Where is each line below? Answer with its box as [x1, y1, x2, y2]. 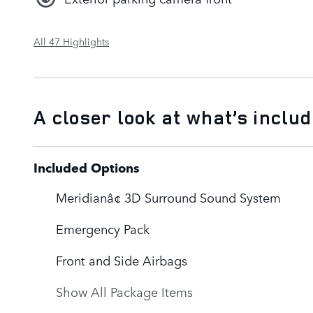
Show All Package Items [56, 282, 193, 300]
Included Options [34, 157, 140, 177]
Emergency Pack [56, 219, 150, 238]
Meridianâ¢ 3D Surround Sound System [56, 187, 281, 206]
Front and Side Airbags [56, 250, 187, 269]
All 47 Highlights [34, 34, 109, 48]
